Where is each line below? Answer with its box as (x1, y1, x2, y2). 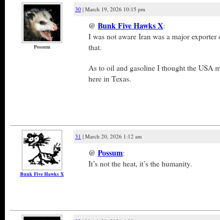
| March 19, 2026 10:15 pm (81, 5, 145, 13)
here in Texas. (88, 73, 131, 83)
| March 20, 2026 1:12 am (81, 133, 142, 140)
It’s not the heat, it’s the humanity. (88, 158, 192, 168)
